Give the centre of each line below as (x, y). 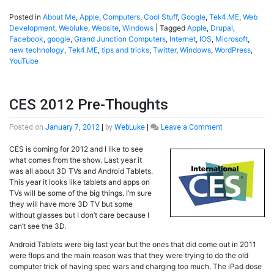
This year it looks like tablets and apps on (80, 182)
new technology (37, 50)
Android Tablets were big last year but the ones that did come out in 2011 (133, 245)
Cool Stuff (161, 17)
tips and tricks (125, 50)
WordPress (233, 50)
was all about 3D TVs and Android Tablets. (81, 171)
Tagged (173, 28)
